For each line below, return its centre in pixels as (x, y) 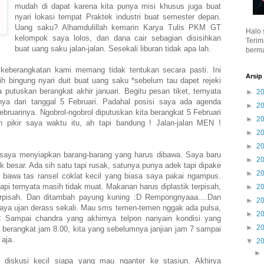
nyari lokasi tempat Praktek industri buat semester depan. (118, 16)
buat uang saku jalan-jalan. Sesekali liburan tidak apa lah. (114, 48)
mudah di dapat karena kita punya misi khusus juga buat (118, 6)
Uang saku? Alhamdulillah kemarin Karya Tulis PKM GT (118, 27)
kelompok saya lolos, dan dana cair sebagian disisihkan (118, 38)
